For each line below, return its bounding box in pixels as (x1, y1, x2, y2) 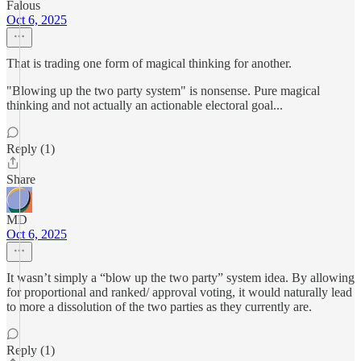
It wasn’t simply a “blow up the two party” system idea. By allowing (6, 271, 355, 284)
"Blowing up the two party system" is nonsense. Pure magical (6, 84, 320, 98)
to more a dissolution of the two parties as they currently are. (6, 300, 312, 313)
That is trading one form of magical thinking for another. (6, 56, 292, 70)
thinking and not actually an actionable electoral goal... (6, 98, 283, 112)
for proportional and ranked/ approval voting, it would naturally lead (6, 285, 352, 299)
